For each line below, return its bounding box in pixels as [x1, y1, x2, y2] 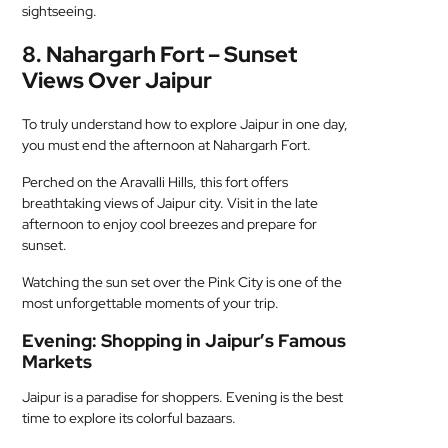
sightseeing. [22, 2, 98, 20]
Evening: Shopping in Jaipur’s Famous [22, 329, 347, 352]
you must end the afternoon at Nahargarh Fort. [22, 136, 312, 154]
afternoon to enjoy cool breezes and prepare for [22, 215, 318, 233]
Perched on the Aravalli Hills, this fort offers [22, 173, 289, 191]
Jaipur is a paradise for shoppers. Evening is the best [22, 388, 344, 406]
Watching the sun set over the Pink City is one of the [22, 273, 343, 291]
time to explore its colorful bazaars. [22, 409, 237, 427]
